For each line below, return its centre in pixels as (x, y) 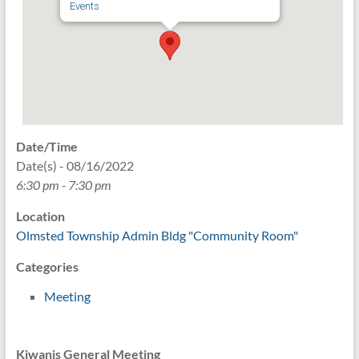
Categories (47, 266)
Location (40, 216)
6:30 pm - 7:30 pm (63, 184)
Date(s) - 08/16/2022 (75, 165)
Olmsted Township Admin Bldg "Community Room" (157, 235)
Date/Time (46, 146)
